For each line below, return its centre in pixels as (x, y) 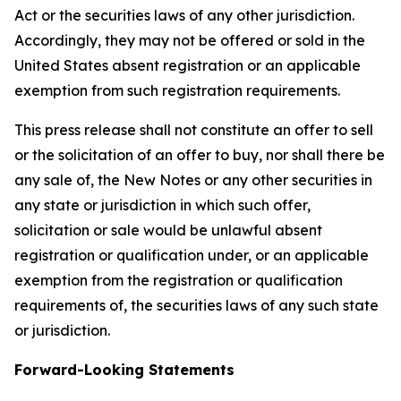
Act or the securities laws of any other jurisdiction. (184, 15)
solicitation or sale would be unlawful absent (168, 230)
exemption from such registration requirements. (177, 90)
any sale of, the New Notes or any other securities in (193, 180)
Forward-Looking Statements (124, 370)
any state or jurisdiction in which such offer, (162, 205)
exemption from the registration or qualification (179, 280)
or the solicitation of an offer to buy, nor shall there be (200, 155)
